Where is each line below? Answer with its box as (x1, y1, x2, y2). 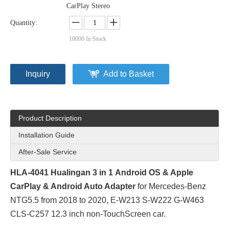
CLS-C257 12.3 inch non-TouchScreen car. (10, 210, 168, 218)
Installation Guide (18, 131, 75, 139)
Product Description (18, 114, 82, 122)
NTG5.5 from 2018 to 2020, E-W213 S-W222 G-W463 (10, 196, 204, 204)
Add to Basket (103, 70, 154, 78)
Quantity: (10, 19, 37, 27)
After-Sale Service (18, 148, 77, 156)
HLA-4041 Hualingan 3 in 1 (10, 168, 113, 177)
